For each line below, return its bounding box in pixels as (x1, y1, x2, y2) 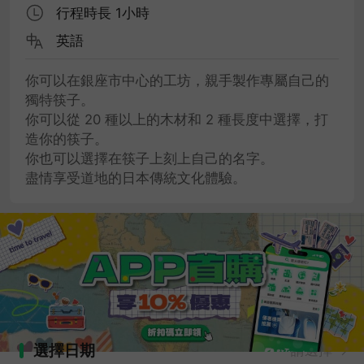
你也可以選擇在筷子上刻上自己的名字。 (25, 149, 275, 167)
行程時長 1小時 (56, 5, 150, 22)
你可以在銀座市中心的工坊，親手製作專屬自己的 (25, 71, 330, 89)
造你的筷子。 (25, 130, 109, 147)
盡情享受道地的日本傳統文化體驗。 (25, 169, 247, 186)
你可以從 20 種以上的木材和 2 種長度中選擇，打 (25, 110, 329, 128)
